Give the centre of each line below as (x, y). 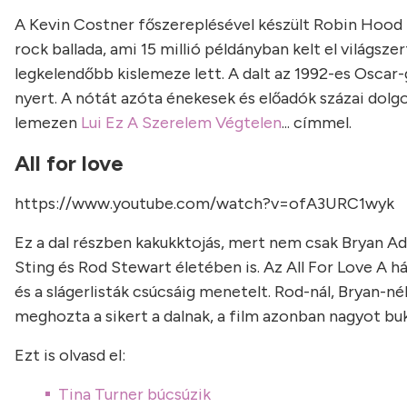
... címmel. (317, 123)
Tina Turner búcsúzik (134, 394)
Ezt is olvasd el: (70, 355)
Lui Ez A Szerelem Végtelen (181, 123)
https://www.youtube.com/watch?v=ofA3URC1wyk (204, 203)
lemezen (48, 123)
